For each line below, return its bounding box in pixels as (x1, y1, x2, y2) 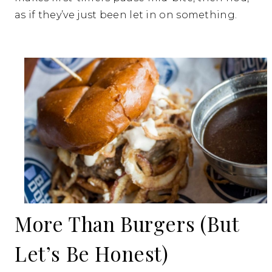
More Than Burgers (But (15, 210, 239, 237)
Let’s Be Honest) (15, 240, 169, 267)
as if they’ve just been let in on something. (15, 9, 237, 21)
